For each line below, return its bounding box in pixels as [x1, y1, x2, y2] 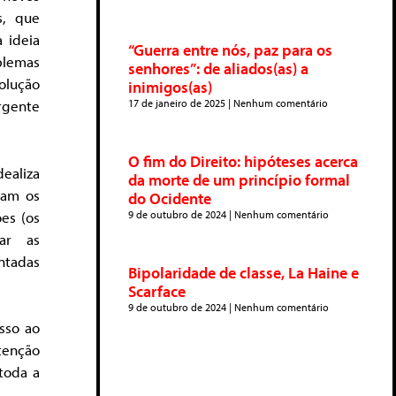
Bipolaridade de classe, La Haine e [128, 263, 359, 283]
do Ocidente [128, 188, 211, 209]
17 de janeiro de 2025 [128, 96, 228, 110]
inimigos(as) [128, 77, 212, 97]
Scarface [128, 281, 186, 301]
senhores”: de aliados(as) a [128, 58, 308, 79]
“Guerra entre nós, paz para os [128, 40, 332, 60]
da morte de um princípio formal [128, 170, 350, 190]
